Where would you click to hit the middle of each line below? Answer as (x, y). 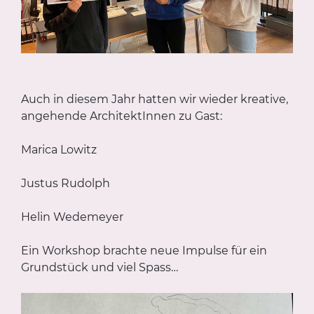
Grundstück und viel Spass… (100, 268)
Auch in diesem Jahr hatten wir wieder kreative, (155, 100)
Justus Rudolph (66, 184)
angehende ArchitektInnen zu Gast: (122, 116)
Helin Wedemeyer (72, 217)
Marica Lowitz (59, 150)
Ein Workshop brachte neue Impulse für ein (144, 251)
